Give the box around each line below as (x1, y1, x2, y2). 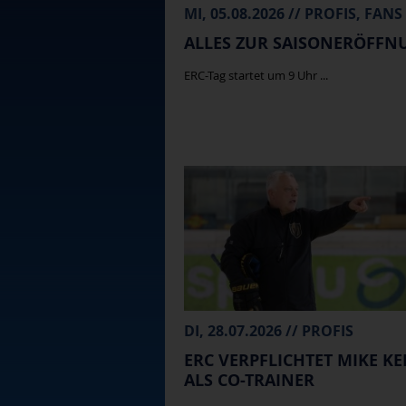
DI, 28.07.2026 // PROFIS (184, 320, 354, 341)
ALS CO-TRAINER (184, 368, 315, 391)
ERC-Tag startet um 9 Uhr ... (184, 68, 329, 84)
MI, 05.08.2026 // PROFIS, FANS (184, 4, 403, 24)
